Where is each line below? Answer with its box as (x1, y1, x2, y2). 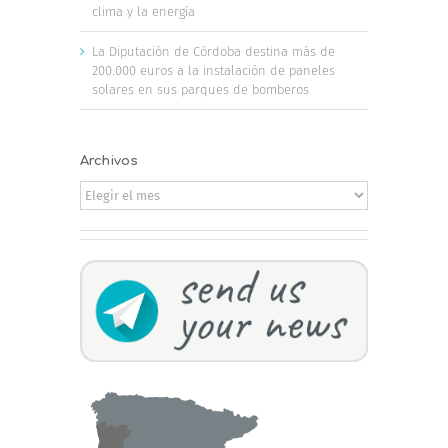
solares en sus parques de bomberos (92, 81, 309, 97)
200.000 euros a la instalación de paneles (92, 62, 335, 78)
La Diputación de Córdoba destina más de (92, 43, 335, 59)
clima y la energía (92, 3, 195, 19)
